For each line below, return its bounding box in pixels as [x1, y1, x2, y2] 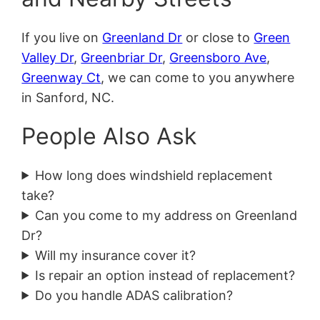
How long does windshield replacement [35, 167, 274, 183]
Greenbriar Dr [81, 49, 163, 65]
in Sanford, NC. [21, 89, 115, 105]
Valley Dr [21, 49, 74, 65]
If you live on [21, 29, 103, 45]
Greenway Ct [21, 69, 101, 85]
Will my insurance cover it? [35, 247, 196, 263]
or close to [182, 29, 254, 45]
